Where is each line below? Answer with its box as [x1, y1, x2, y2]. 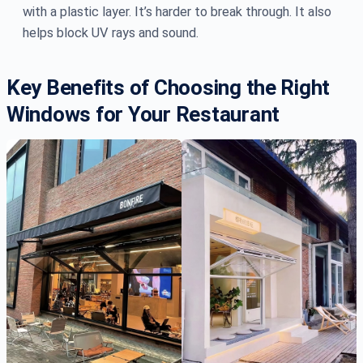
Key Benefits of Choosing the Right [6, 75, 331, 100]
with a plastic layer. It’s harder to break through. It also [23, 4, 331, 20]
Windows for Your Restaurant [6, 102, 280, 127]
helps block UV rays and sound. [23, 25, 199, 41]
